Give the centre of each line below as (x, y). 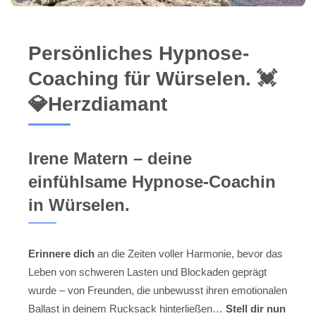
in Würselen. (79, 205)
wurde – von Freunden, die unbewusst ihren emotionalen (158, 291)
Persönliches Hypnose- (139, 54)
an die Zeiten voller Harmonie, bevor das (189, 254)
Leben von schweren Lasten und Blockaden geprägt (147, 272)
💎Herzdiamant (98, 104)
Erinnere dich (61, 254)
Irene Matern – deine (110, 159)
